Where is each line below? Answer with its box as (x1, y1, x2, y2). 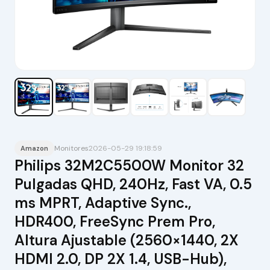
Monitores (54, 143, 89, 153)
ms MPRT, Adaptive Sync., (14, 193, 191, 213)
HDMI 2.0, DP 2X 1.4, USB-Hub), (14, 250, 227, 269)
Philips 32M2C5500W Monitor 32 (14, 156, 244, 175)
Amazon (20, 144, 48, 153)
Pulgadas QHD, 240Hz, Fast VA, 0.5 (14, 175, 252, 194)
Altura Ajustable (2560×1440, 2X (14, 231, 239, 250)
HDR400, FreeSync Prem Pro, (14, 212, 215, 231)
